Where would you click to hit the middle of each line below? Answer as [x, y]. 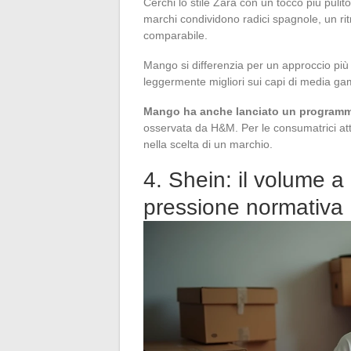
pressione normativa [243, 207]
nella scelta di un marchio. [208, 144]
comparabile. [175, 35]
